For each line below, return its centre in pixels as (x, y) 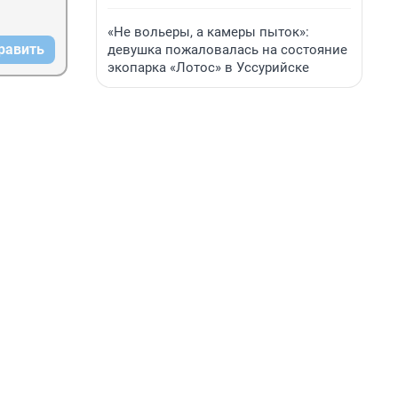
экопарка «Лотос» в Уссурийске (208, 68)
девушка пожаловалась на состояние (227, 50)
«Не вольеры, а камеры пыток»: (208, 32)
